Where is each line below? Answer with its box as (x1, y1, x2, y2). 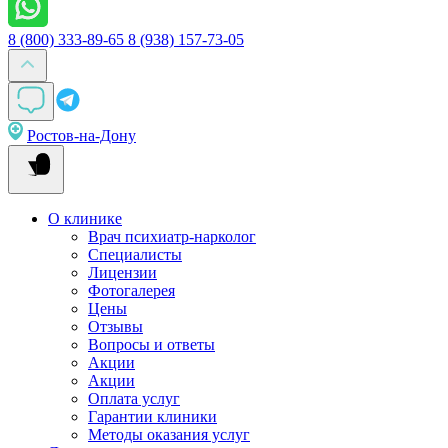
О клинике (48, 210, 122, 227)
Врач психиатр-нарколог (88, 228, 256, 245)
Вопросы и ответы (88, 336, 215, 353)
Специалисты (88, 246, 182, 263)
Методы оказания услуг (88, 426, 250, 443)
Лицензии (88, 264, 157, 281)
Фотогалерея (88, 282, 175, 299)
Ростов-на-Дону (27, 127, 136, 144)
